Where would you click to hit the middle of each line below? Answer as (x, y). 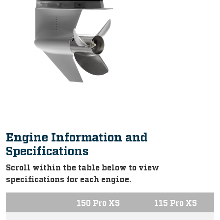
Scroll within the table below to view (82, 167)
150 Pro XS (98, 202)
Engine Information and (77, 136)
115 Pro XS (176, 202)
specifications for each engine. (69, 179)
